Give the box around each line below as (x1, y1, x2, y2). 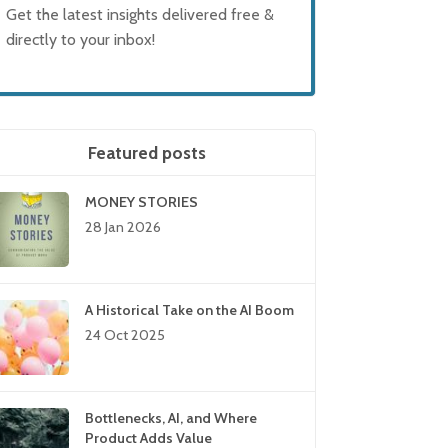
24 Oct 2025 (85, 326, 166, 345)
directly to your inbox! (6, 29, 156, 49)
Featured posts (87, 141, 206, 163)
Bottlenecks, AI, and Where (85, 409, 258, 428)
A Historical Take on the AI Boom (85, 301, 295, 320)
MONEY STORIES (85, 193, 199, 212)
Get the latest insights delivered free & (6, 4, 275, 24)
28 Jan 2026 (85, 218, 162, 237)
